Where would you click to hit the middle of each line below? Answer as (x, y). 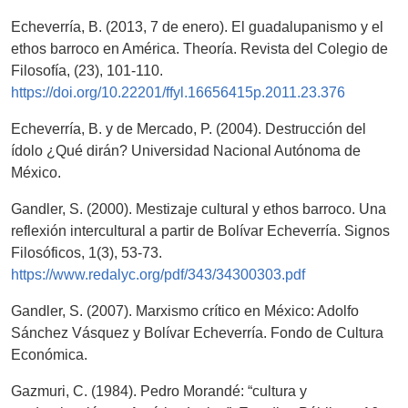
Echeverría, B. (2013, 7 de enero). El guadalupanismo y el (197, 27)
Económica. (49, 355)
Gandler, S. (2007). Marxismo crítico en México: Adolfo (185, 311)
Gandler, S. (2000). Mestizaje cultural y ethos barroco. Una (199, 209)
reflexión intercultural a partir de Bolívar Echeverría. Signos (200, 231)
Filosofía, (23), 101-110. (87, 71)
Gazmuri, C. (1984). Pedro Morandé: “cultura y (159, 392)
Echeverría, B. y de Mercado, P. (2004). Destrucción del (189, 129)
